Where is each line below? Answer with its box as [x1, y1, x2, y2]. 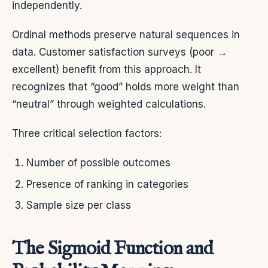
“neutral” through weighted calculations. [12, 98, 206, 111]
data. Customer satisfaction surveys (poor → [12, 46, 227, 59]
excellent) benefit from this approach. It [12, 63, 201, 76]
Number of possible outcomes [26, 157, 170, 169]
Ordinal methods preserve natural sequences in [12, 29, 240, 41]
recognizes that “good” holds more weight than [12, 81, 239, 93]
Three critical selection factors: [12, 127, 162, 140]
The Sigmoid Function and [12, 236, 213, 261]
